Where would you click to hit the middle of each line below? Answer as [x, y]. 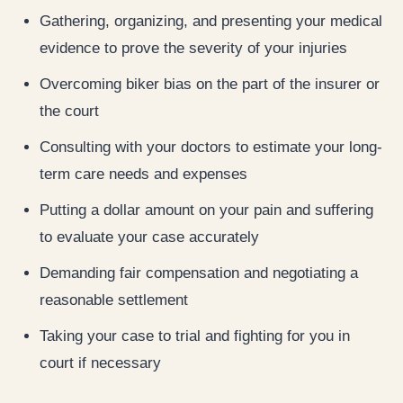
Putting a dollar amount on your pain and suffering [206, 210]
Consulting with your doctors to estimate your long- [211, 147]
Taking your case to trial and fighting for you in [195, 336]
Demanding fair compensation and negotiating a [199, 273]
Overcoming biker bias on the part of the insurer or [210, 84]
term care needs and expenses [143, 174]
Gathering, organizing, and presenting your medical [211, 21]
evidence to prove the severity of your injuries [193, 48]
